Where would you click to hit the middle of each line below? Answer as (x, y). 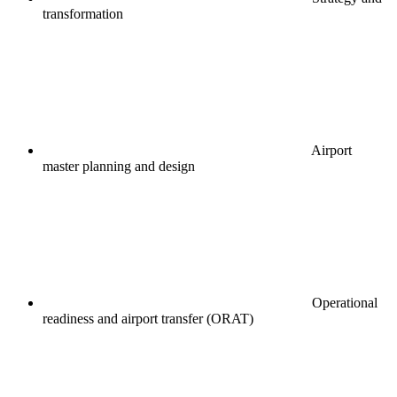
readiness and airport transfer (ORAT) (148, 319)
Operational (343, 303)
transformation (83, 14)
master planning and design (119, 167)
